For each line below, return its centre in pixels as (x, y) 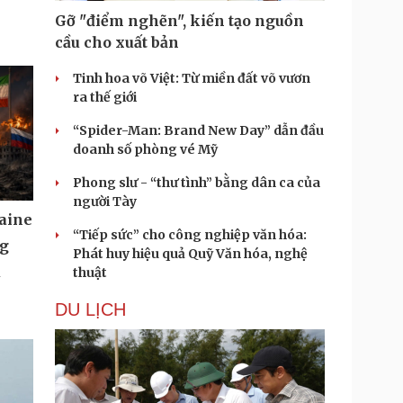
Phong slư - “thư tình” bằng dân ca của (197, 183)
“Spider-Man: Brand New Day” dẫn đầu (198, 130)
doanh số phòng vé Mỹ (145, 149)
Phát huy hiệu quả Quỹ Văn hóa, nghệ (190, 254)
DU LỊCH (90, 309)
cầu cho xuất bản (117, 42)
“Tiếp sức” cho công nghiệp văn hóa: (190, 235)
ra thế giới (105, 97)
